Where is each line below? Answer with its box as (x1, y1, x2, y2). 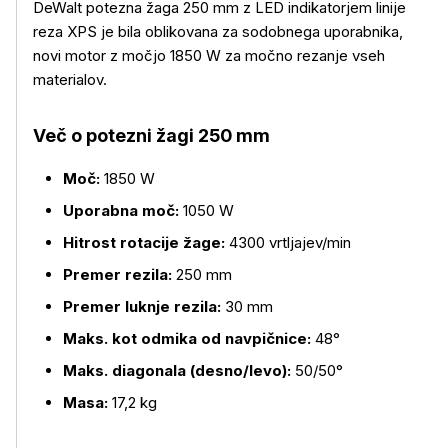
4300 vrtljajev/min (225, 233, 351, 252)
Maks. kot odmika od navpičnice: (63, 329, 311, 348)
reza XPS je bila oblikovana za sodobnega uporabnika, (33, 22, 403, 41)
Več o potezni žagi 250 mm (33, 125, 270, 146)
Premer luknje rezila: (63, 297, 221, 316)
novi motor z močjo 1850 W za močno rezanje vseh (33, 46, 385, 65)
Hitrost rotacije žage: (63, 233, 225, 252)
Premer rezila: (63, 265, 172, 284)
